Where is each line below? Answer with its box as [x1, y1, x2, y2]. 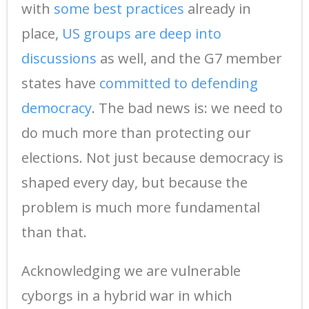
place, [21, 23, 62, 43]
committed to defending [99, 73, 258, 92]
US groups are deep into [62, 23, 221, 43]
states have [21, 73, 99, 92]
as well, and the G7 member [97, 48, 282, 68]
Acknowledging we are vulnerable [21, 261, 241, 280]
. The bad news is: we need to [92, 98, 283, 117]
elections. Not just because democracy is [21, 148, 283, 167]
